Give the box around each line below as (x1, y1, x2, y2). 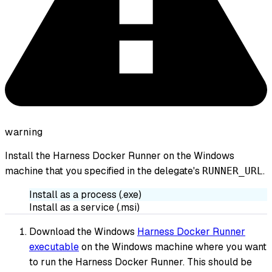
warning (5, 126, 43, 139)
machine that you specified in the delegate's (5, 165, 202, 178)
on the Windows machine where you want (79, 240, 267, 254)
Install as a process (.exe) (29, 188, 141, 202)
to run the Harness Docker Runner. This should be (29, 256, 252, 269)
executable (29, 240, 79, 254)
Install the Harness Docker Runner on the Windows (5, 149, 234, 163)
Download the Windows (29, 225, 137, 239)
